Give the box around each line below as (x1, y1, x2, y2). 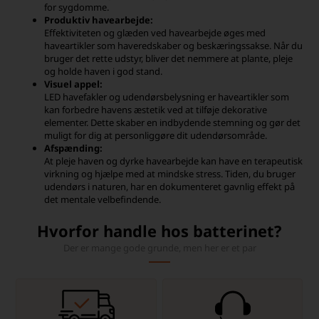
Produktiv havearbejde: (44, 14, 154, 26)
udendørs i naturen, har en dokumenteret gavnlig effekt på (44, 180, 296, 193)
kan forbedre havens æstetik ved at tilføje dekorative (44, 103, 268, 116)
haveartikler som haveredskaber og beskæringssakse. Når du (44, 39, 303, 52)
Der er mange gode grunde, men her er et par (63, 241, 256, 254)
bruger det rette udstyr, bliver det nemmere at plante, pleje (44, 52, 293, 65)
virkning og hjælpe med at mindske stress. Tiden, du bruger (44, 167, 296, 180)
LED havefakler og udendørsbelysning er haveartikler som (44, 90, 290, 103)
